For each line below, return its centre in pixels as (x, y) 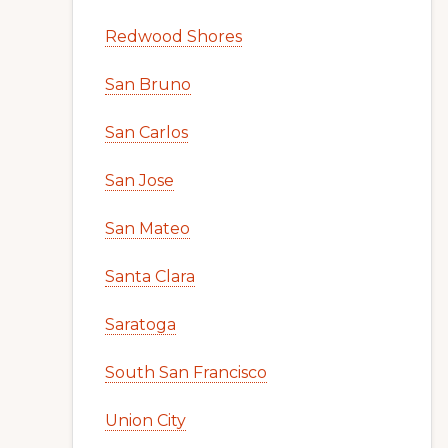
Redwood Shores (173, 36)
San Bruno (148, 84)
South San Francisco (186, 372)
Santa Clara (150, 276)
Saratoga (140, 324)
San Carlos (146, 132)
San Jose (139, 180)
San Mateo (147, 228)
